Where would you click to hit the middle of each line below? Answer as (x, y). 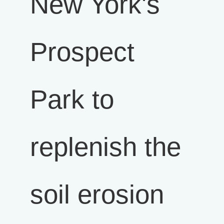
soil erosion (97, 194)
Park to (72, 99)
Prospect (82, 52)
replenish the (105, 147)
